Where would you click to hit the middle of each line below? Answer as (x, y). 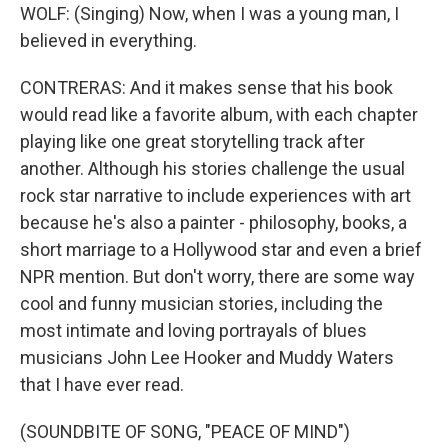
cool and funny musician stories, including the (201, 303)
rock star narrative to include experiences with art (215, 195)
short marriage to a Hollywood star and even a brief (221, 249)
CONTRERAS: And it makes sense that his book (206, 87)
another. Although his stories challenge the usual (212, 168)
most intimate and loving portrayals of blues (193, 330)
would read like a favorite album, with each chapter (219, 114)
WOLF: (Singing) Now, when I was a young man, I (209, 13)
